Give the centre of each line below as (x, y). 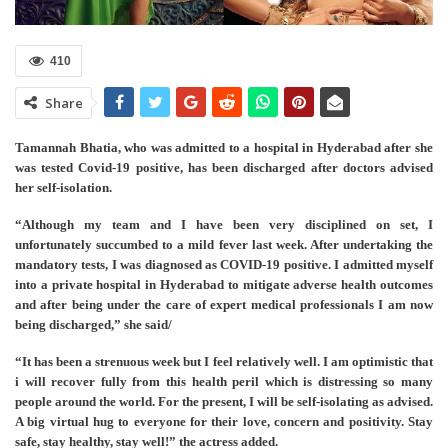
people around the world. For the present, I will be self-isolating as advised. (224, 402)
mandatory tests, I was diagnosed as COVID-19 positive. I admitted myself (224, 265)
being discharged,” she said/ (93, 325)
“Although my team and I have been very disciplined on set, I (224, 225)
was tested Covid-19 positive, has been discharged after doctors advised (224, 168)
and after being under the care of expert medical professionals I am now (224, 305)
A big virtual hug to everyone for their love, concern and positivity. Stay (224, 422)
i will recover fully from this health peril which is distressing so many (224, 382)
